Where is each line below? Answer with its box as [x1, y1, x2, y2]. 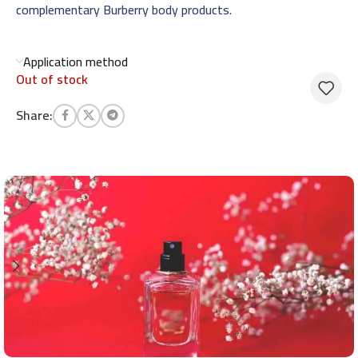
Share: [16, 103, 53, 127]
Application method [23, 49, 128, 74]
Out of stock [16, 66, 88, 91]
